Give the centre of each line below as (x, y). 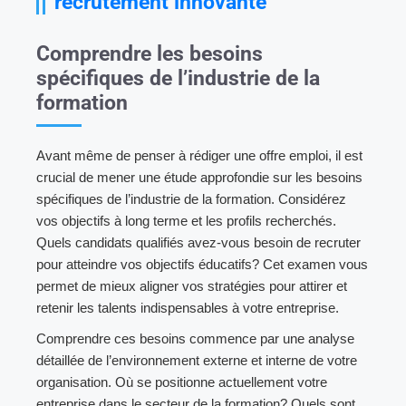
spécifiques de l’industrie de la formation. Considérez (191, 198)
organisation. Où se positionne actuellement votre (182, 382)
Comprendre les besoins (150, 53)
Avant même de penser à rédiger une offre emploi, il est (199, 155)
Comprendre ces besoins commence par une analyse (195, 338)
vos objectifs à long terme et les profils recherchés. (186, 220)
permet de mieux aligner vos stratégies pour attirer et (192, 285)
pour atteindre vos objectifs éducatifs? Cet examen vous (202, 264)
